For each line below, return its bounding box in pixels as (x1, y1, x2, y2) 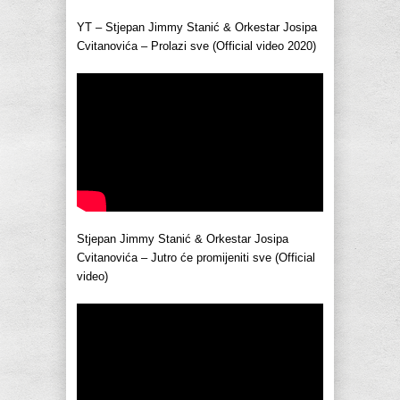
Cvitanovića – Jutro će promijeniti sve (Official (77, 251, 315, 265)
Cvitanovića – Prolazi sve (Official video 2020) (77, 39, 316, 54)
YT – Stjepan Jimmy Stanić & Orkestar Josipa (77, 21, 317, 35)
